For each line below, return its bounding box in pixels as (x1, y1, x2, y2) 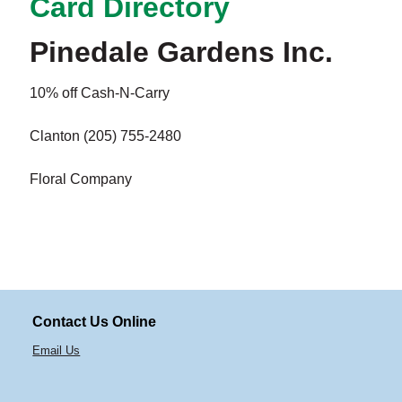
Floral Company (29, 171, 132, 188)
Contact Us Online (32, 314, 157, 330)
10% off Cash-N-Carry (29, 85, 170, 101)
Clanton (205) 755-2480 (29, 128, 181, 144)
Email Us (32, 344, 81, 358)
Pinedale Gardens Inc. (29, 36, 333, 69)
